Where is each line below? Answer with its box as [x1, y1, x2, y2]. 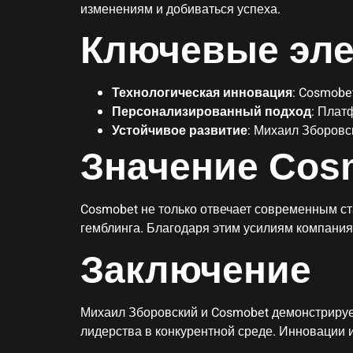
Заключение [80, 248, 311, 291]
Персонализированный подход [112, 102, 311, 122]
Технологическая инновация [112, 84, 292, 103]
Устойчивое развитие [112, 121, 247, 141]
